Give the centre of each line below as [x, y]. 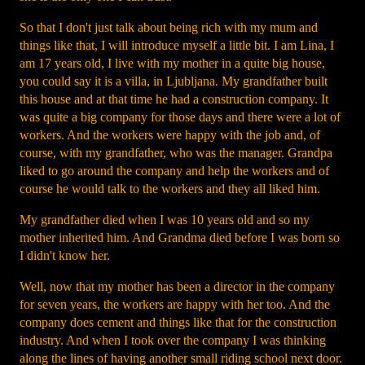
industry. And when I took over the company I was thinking [173, 340]
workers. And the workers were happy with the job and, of [170, 135]
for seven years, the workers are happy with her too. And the [175, 304]
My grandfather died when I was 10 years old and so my [165, 220]
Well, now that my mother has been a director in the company [177, 286]
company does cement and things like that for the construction [178, 322]
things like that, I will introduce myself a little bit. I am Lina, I [177, 45]
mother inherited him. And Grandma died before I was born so [180, 237]
